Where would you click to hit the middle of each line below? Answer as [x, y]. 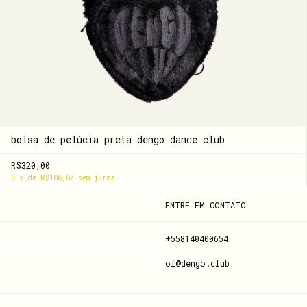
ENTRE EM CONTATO [205, 205]
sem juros [97, 177]
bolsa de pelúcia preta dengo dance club [118, 139]
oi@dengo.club [197, 263]
